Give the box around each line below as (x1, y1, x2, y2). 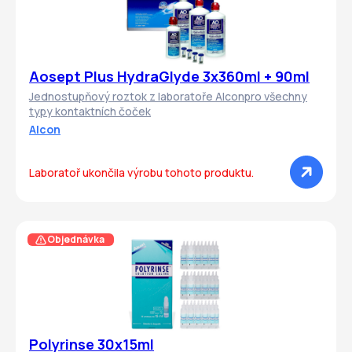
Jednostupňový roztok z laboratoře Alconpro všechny (29, 89, 307, 104)
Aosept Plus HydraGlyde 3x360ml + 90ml (29, 67, 310, 86)
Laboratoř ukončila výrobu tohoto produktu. (29, 164, 254, 180)
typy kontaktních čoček (29, 104, 151, 119)
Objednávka (46, 232, 104, 246)
